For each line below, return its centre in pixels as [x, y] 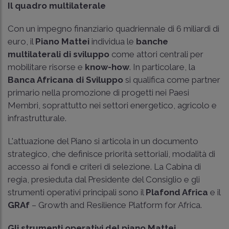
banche [152, 41]
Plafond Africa [177, 192]
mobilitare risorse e [46, 67]
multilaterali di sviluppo [60, 54]
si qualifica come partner [172, 79]
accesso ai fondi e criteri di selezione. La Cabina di [104, 166]
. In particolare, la [162, 67]
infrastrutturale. [37, 118]
